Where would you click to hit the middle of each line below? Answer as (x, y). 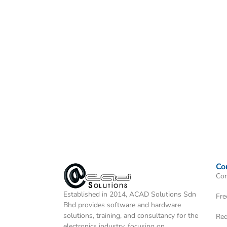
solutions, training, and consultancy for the (130, 215)
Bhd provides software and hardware (122, 205)
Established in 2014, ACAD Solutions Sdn (129, 194)
